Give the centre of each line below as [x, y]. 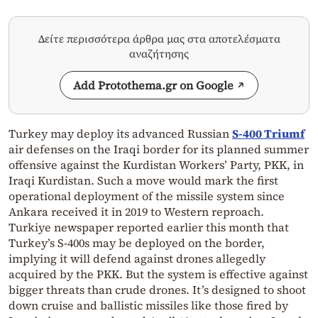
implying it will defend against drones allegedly [137, 259]
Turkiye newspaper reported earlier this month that [149, 227]
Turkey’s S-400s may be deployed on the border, [137, 243]
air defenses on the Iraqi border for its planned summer [159, 149]
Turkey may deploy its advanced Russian [120, 134]
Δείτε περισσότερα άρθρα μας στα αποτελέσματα [159, 39]
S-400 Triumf [268, 134]
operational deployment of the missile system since [147, 196]
